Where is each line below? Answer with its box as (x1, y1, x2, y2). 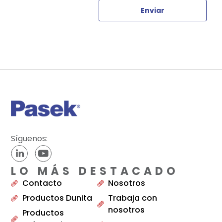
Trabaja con (108, 192, 158, 204)
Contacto (22, 177, 62, 189)
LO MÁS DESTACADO (11, 163, 179, 179)
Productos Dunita (22, 192, 92, 204)
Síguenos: (11, 132, 48, 144)
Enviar (141, 5, 165, 16)
